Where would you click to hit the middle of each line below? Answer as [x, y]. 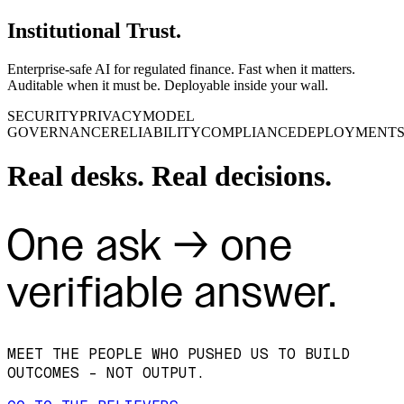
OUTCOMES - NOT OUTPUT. [106, 373]
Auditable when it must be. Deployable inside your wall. [168, 85]
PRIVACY [111, 115]
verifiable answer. [173, 292]
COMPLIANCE [249, 132]
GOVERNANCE [59, 132]
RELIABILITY [156, 132]
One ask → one [151, 245]
